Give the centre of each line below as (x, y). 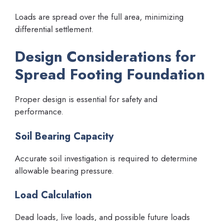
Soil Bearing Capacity (64, 136)
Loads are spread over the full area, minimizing (99, 17)
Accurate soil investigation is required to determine (106, 158)
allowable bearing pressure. (64, 170)
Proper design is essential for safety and (86, 99)
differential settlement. (54, 29)
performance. (39, 112)
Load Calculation (53, 195)
